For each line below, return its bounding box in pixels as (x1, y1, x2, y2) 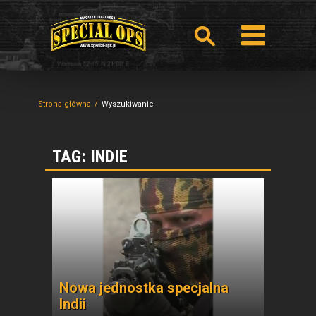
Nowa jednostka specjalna (59, 279, 229, 296)
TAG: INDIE (52, 147, 128, 166)
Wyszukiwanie (102, 99, 154, 109)
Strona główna (38, 99, 91, 109)
